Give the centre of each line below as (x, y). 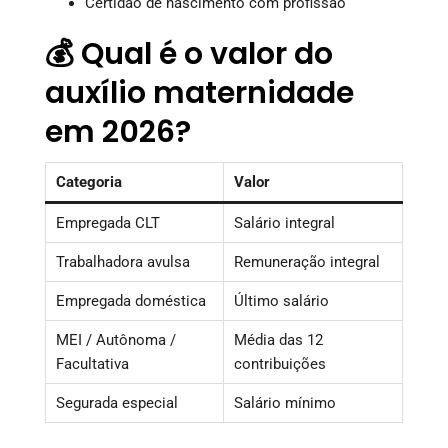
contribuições (280, 363)
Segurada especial (117, 402)
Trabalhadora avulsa (123, 261)
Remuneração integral (307, 261)
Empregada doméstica (131, 300)
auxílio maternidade (199, 92)
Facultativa (92, 363)
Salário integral (284, 222)
